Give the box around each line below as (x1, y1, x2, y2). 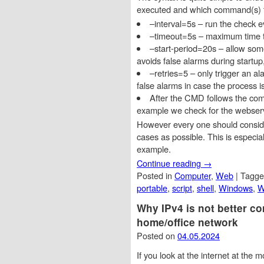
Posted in (137, 169, 174, 181)
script (172, 181, 192, 194)
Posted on (137, 229, 177, 242)
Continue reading (137, 156, 203, 169)
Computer (174, 169, 211, 181)
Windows (219, 181, 253, 194)
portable (137, 181, 167, 194)
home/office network (137, 214, 238, 229)
